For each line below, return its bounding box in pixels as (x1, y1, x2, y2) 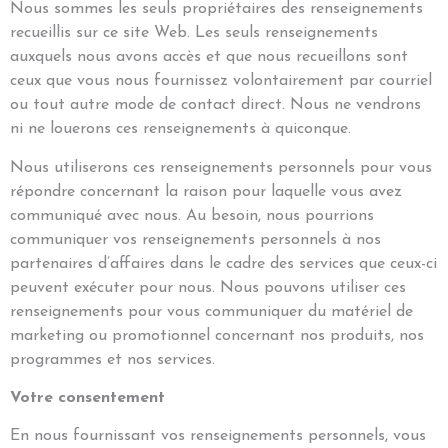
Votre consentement (10, 390, 165, 407)
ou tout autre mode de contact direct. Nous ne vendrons (10, 97, 421, 114)
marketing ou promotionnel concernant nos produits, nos (10, 327, 424, 344)
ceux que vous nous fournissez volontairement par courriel (10, 73, 432, 90)
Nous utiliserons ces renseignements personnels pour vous (10, 159, 432, 176)
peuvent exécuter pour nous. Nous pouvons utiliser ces (10, 279, 406, 296)
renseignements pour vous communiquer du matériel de (10, 303, 413, 320)
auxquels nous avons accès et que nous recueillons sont (10, 49, 408, 66)
